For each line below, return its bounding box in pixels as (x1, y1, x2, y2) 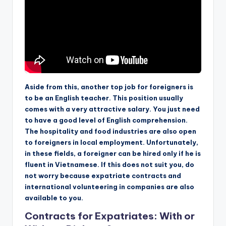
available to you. (25, 193, 83, 202)
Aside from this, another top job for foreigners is (25, 82, 193, 91)
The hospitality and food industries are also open (25, 127, 196, 135)
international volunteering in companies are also (25, 182, 194, 191)
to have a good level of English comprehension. (25, 116, 188, 124)
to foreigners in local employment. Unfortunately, (25, 138, 198, 146)
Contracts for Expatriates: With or (25, 209, 195, 222)
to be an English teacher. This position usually (25, 93, 183, 102)
